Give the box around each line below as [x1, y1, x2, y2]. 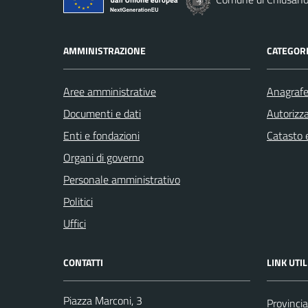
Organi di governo [63, 149, 144, 166]
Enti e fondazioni [63, 127, 140, 144]
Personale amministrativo [63, 171, 180, 188]
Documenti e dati [63, 105, 141, 122]
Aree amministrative [63, 83, 156, 100]
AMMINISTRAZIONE [63, 43, 146, 58]
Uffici [63, 215, 86, 232]
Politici [63, 193, 93, 210]
